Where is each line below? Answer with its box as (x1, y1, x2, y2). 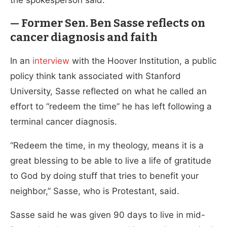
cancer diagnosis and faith (10, 30, 160, 44)
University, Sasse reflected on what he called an (10, 86, 207, 96)
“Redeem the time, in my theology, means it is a (10, 140, 204, 150)
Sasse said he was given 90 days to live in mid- (10, 209, 205, 220)
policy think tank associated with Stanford (10, 70, 181, 81)
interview (32, 55, 69, 66)
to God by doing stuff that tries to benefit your (10, 170, 199, 181)
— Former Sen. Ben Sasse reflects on (10, 16, 205, 30)
